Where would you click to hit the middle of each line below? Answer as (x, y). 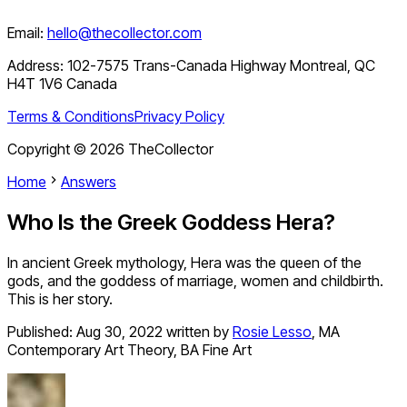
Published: (42, 332)
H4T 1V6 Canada (62, 84)
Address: (37, 66)
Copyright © (49, 149)
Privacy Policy (179, 117)
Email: (25, 33)
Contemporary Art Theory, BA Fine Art (129, 350)
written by (198, 332)
